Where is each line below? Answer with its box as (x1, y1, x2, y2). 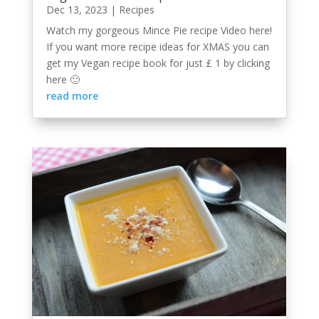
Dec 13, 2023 (46, 2, 108, 16)
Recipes (118, 2, 155, 16)
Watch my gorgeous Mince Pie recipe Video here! (46, 23, 272, 37)
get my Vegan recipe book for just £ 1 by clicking (46, 56, 270, 70)
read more (46, 88, 98, 103)
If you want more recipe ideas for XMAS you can (46, 39, 269, 53)
